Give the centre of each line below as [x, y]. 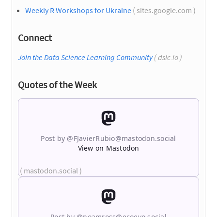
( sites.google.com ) [164, 10]
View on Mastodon [108, 148]
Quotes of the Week [57, 84]
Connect [35, 37]
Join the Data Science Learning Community [85, 57]
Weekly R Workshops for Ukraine [78, 10]
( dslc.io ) [168, 57]
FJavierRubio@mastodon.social [125, 138]
